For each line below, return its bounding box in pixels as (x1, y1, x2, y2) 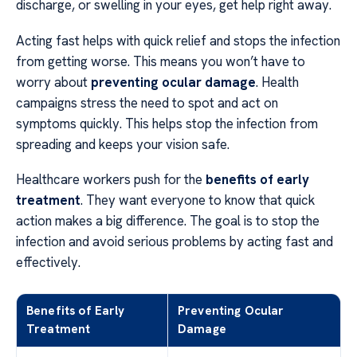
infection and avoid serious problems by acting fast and (16, 233, 333, 251)
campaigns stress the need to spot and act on (16, 93, 278, 112)
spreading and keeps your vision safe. (16, 135, 229, 153)
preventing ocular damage (91, 73, 256, 91)
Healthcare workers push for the (16, 171, 206, 189)
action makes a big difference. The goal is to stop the (16, 212, 320, 230)
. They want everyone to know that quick (80, 191, 315, 210)
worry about (16, 73, 91, 91)
